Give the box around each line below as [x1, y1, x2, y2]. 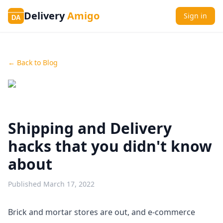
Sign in [184, 11, 207, 20]
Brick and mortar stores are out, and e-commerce [8, 207, 195, 218]
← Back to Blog [8, 58, 58, 67]
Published [8, 179, 41, 189]
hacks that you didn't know [8, 136, 212, 156]
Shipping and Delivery [8, 118, 172, 138]
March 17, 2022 [43, 179, 95, 189]
